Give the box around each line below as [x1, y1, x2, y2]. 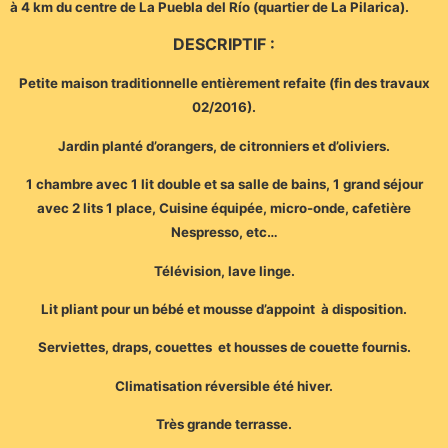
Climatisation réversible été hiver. [115, 377, 333, 394]
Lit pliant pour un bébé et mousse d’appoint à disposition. [41, 301, 407, 318]
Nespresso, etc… [170, 224, 278, 241]
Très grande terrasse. [156, 416, 292, 433]
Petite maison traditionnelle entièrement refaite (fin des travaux [18, 75, 430, 92]
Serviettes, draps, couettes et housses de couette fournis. [37, 339, 411, 356]
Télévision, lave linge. [153, 262, 295, 279]
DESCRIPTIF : [173, 34, 275, 55]
